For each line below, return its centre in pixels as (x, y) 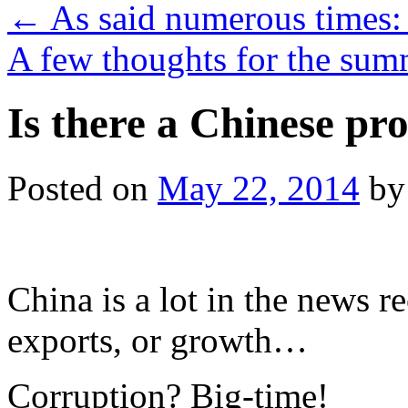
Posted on (78, 188)
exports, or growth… (158, 340)
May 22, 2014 (259, 188)
